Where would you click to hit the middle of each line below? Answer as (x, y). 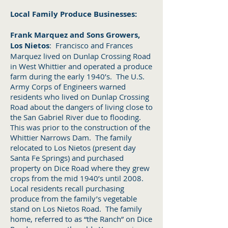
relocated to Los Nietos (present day (73, 148)
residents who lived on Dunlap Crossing (80, 97)
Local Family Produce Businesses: (74, 14)
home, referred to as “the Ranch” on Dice (81, 219)
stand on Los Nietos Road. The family (76, 209)
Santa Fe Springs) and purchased (67, 158)
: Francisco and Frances (91, 45)
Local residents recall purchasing (67, 188)
